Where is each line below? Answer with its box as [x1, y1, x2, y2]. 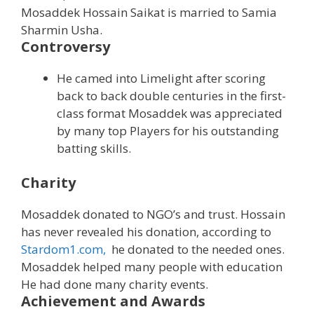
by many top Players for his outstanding [57, 122, 279, 139]
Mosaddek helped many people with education [21, 259, 282, 275]
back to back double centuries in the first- [57, 87, 286, 104]
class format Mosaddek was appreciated [57, 104, 282, 121]
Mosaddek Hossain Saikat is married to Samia [21, 4, 277, 20]
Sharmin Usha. [21, 21, 102, 38]
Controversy [21, 36, 110, 56]
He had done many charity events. [21, 276, 208, 293]
